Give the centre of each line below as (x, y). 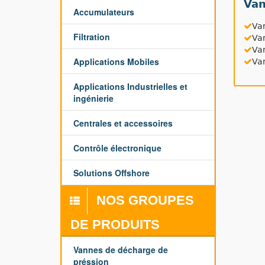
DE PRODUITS (115, 224)
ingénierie (93, 98)
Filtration (92, 37)
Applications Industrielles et (130, 86)
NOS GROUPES (145, 200)
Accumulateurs (104, 12)
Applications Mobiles (116, 62)
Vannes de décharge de (121, 250)
